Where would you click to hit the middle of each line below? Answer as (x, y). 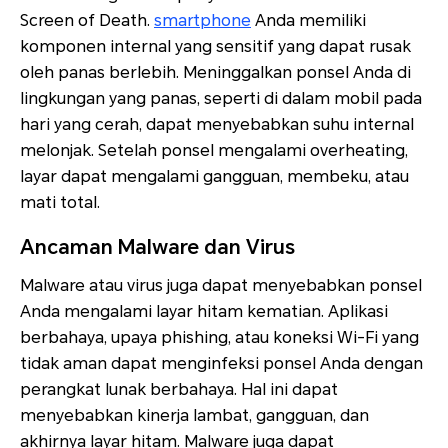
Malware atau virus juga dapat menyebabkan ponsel (221, 286)
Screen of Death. (87, 21)
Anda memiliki (308, 21)
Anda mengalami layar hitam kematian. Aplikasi (204, 312)
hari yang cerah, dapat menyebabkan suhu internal (217, 125)
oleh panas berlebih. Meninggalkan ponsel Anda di (215, 73)
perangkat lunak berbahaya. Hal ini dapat (179, 390)
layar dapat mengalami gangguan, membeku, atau (214, 177)
